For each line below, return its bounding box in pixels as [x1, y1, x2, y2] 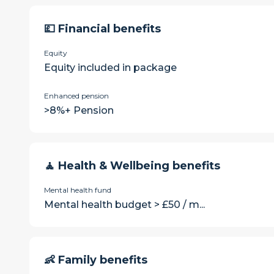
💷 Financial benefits [44, 22, 161, 35]
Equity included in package [44, 62, 177, 73]
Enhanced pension [44, 91, 109, 100]
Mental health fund [44, 185, 111, 194]
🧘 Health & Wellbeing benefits [44, 159, 220, 172]
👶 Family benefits [44, 253, 147, 267]
